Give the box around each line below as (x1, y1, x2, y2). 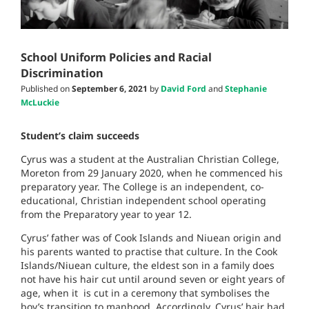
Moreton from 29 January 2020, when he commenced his (21, 166, 283, 180)
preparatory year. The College (21, 180, 157, 194)
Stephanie (225, 83, 267, 95)
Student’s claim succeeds (21, 129, 139, 143)
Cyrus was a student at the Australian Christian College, (21, 152, 279, 166)
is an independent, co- (160, 180, 264, 194)
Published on (21, 83, 72, 95)
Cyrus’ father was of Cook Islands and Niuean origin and (21, 231, 281, 245)
